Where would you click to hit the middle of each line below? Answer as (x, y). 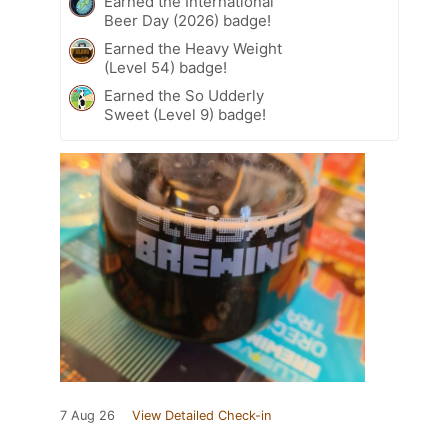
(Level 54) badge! (165, 67)
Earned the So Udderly (184, 95)
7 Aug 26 (87, 415)
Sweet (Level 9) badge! (185, 114)
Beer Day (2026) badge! (187, 20)
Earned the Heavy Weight (193, 48)
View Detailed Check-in (201, 415)
